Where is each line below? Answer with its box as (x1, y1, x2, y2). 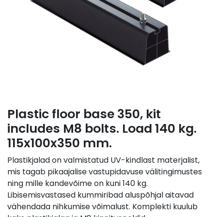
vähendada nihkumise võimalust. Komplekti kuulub (7, 201, 198, 213)
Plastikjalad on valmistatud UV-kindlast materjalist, (7, 155, 200, 166)
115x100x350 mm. (7, 135, 112, 152)
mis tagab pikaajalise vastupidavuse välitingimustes (7, 166, 202, 178)
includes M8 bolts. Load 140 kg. (7, 120, 197, 138)
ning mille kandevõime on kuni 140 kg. (7, 178, 148, 189)
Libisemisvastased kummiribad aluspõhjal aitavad (7, 189, 194, 201)
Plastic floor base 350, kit (7, 106, 161, 123)
